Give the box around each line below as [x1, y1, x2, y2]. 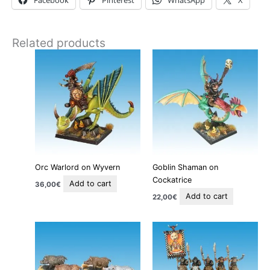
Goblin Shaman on [152, 163, 219, 172]
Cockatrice [152, 175, 192, 185]
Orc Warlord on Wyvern [35, 163, 121, 172]
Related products [12, 36, 105, 51]
